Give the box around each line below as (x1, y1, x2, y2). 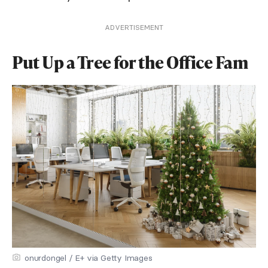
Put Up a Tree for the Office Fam (12, 51, 248, 74)
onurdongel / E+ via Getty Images (25, 252, 153, 263)
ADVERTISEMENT (105, 23, 163, 32)
